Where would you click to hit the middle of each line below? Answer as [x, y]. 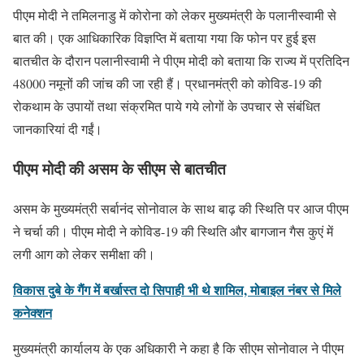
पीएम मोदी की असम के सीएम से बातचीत [119, 168]
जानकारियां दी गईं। [58, 129]
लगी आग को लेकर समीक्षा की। [84, 253]
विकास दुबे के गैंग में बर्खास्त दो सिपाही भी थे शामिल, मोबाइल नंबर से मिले [177, 289]
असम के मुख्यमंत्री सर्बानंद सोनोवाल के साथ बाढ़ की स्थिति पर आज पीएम [181, 208]
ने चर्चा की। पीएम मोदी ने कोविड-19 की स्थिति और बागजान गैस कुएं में [173, 231]
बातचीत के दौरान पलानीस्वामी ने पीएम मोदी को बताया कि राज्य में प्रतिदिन [181, 61]
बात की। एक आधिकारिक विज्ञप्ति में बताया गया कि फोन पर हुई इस [165, 38]
